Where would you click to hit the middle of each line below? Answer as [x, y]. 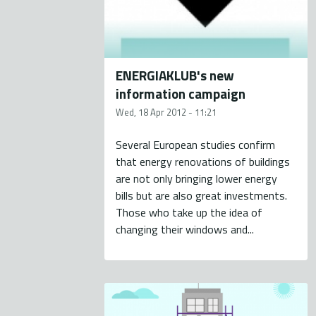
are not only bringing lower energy [197, 179]
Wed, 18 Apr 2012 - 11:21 [166, 113]
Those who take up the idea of [189, 213]
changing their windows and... [185, 230]
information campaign [181, 94]
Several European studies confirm [196, 145]
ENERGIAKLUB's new [175, 75]
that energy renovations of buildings [203, 162]
